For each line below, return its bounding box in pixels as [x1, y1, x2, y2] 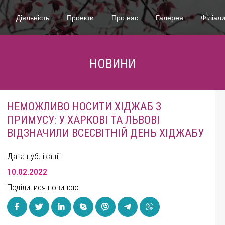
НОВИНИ [89, 57, 136, 71]
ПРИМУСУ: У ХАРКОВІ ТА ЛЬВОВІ [7, 114, 160, 126]
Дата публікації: [7, 151, 61, 161]
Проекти [66, 13, 94, 22]
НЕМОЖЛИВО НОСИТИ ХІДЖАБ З [7, 100, 161, 113]
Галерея [155, 13, 183, 22]
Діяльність [16, 13, 49, 22]
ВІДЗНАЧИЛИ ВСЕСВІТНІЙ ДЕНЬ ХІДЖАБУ [7, 127, 204, 139]
